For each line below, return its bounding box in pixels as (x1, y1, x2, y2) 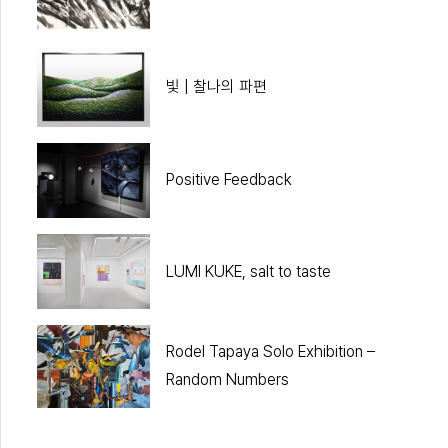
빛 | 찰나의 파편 (165, 77, 267, 97)
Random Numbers (165, 370, 289, 390)
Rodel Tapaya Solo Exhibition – (165, 342, 375, 362)
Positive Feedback (165, 170, 292, 190)
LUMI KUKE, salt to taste (165, 261, 331, 281)
